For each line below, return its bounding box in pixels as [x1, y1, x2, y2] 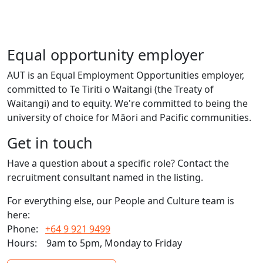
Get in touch [7, 132, 93, 153]
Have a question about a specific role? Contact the [7, 156, 229, 170]
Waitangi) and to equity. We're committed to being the [7, 96, 248, 110]
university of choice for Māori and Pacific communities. [7, 110, 251, 124]
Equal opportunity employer [7, 44, 204, 65]
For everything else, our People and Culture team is [7, 194, 234, 207]
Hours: [7, 236, 44, 249]
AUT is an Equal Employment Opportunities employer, [7, 68, 244, 82]
